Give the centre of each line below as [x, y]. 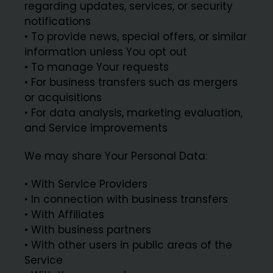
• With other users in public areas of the [129, 245]
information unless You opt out [106, 51]
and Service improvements [96, 128]
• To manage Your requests [97, 67]
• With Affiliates [65, 215]
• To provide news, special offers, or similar [136, 36]
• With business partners [88, 230]
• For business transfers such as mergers [131, 82]
